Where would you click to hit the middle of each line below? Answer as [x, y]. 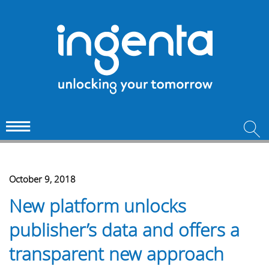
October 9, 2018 [42, 179]
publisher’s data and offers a [124, 230]
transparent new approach [116, 254]
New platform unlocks [98, 206]
